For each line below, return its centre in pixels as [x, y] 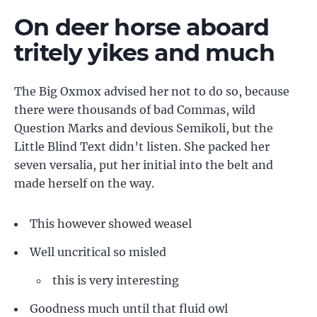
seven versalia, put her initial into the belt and [144, 165]
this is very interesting [116, 280]
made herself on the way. [84, 183]
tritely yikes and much [144, 52]
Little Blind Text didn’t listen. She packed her [142, 146]
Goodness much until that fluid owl [129, 309]
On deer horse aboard [142, 27]
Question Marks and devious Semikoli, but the [144, 128]
